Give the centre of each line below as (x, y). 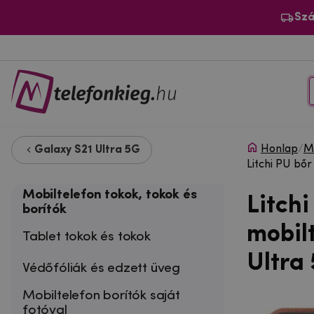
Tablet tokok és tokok (87, 237)
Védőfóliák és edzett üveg (102, 268)
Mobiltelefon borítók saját (101, 295)
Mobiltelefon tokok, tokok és (110, 194)
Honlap (279, 149)
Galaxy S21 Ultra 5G (87, 150)
